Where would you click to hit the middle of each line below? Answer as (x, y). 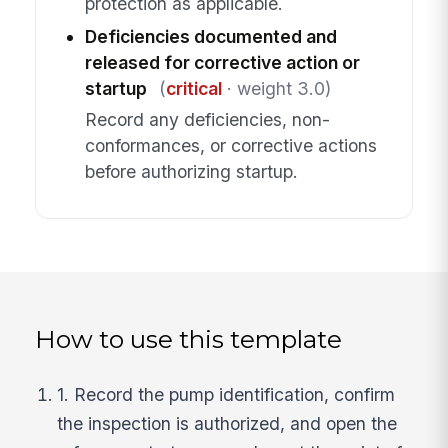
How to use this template (189, 338)
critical (193, 89)
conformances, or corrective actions (230, 145)
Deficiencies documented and (210, 37)
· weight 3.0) (276, 89)
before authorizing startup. (191, 171)
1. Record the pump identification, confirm (226, 395)
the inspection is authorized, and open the (227, 424)
